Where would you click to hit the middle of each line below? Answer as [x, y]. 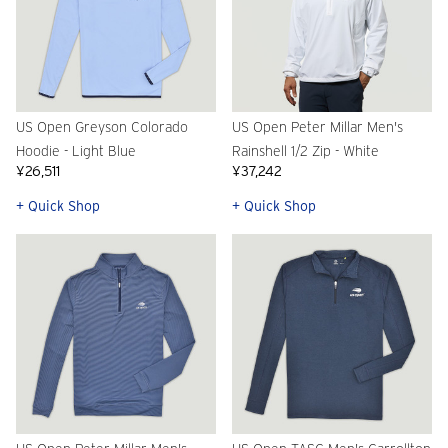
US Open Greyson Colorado [102, 127]
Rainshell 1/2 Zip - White [305, 151]
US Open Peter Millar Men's [317, 127]
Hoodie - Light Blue [76, 151]
